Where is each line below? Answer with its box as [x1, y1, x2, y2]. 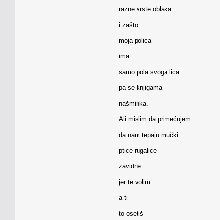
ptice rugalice [119, 146, 157, 154]
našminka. [119, 99, 148, 107]
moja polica [119, 36, 151, 44]
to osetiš [119, 209, 143, 217]
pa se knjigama [119, 83, 162, 91]
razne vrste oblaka [119, 5, 171, 13]
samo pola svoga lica [119, 68, 179, 76]
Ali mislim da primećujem [119, 115, 191, 123]
